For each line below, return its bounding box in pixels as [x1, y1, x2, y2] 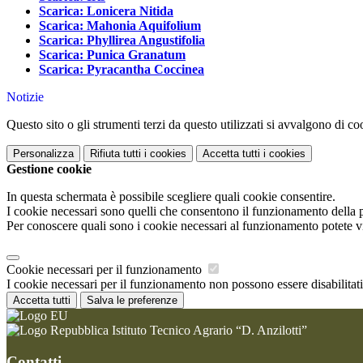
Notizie [6, 90, 44, 105]
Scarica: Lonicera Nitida [39, 4, 173, 19]
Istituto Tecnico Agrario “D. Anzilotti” [109, 323, 307, 338]
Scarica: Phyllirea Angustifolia [39, 33, 205, 48]
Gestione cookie [6, 162, 92, 177]
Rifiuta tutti [90, 147, 141, 160]
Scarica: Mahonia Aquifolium [39, 19, 201, 33]
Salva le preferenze [87, 294, 177, 307]
